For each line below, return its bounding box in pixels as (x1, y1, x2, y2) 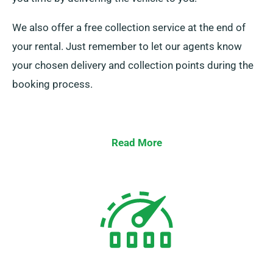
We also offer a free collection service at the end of (12, 21, 246, 34)
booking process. (12, 78, 93, 91)
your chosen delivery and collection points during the (12, 59, 253, 72)
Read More (111, 136, 162, 149)
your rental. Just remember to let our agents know (12, 40, 242, 53)
